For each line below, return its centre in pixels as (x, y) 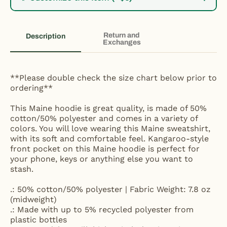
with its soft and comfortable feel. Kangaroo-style (109, 138)
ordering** (31, 88)
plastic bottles (39, 219)
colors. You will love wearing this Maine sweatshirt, (110, 128)
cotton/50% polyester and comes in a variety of (104, 118)
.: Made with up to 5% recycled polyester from (102, 209)
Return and (122, 35)
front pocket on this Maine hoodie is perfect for (105, 148)
